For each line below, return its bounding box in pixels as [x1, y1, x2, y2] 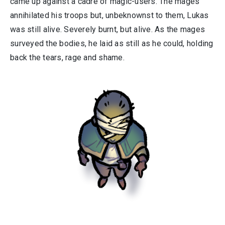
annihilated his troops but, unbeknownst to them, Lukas [10, 11, 209, 20]
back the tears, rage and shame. [10, 53, 125, 62]
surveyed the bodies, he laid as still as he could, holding [10, 39, 213, 48]
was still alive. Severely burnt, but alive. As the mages [10, 25, 205, 34]
